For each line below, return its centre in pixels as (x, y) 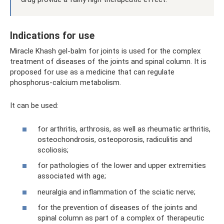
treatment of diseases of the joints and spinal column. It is (108, 61)
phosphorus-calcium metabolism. (65, 82)
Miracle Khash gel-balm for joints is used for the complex (105, 51)
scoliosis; (53, 150)
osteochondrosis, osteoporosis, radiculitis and (115, 139)
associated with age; (72, 176)
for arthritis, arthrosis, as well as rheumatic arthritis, (124, 129)
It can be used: (34, 105)
